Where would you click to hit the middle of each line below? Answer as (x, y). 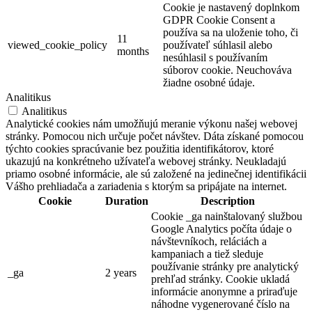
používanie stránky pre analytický (225, 267)
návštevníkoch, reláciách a (209, 242)
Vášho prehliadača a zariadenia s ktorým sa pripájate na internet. (146, 187)
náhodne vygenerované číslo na (220, 304)
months (133, 52)
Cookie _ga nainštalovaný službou (227, 217)
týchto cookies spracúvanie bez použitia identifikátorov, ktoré (140, 149)
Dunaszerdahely (41, 14)
